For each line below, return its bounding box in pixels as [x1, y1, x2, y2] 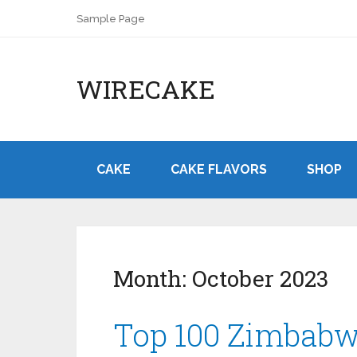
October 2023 [192, 264, 328, 293]
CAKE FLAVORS [171, 162, 267, 177]
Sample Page [76, 13, 145, 25]
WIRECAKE [76, 72, 215, 106]
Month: [113, 264, 192, 293]
